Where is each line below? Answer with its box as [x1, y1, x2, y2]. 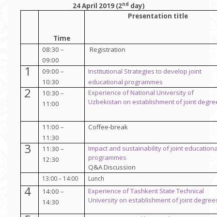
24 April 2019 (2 [72, 1, 122, 10]
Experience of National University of [88, 88, 194, 97]
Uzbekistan [88, 97, 122, 106]
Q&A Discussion [88, 162, 136, 171]
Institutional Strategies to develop [88, 66, 189, 76]
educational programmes [88, 77, 163, 86]
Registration [89, 45, 125, 54]
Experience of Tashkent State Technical [88, 186, 204, 195]
